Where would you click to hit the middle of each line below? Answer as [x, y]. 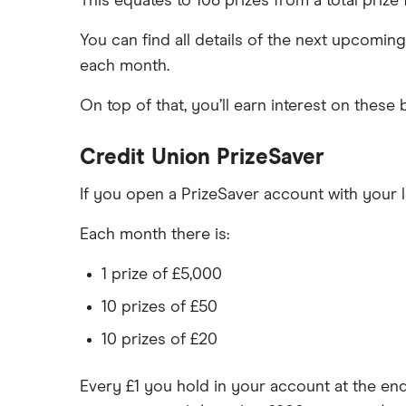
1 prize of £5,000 [162, 275]
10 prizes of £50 [159, 307]
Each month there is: [155, 235]
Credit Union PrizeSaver [202, 158]
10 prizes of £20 [159, 340]
